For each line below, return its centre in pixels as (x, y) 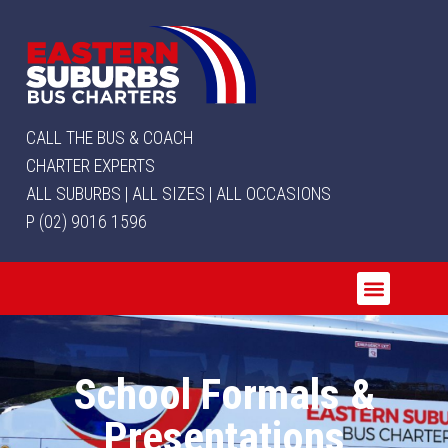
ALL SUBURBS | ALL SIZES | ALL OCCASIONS (178, 194)
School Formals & (224, 395)
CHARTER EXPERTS (90, 166)
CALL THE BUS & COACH (109, 138)
